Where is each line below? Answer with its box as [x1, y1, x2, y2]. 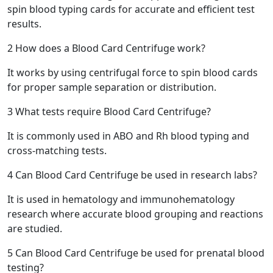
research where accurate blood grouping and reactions [7, 207, 263, 221]
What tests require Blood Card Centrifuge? [13, 105, 211, 119]
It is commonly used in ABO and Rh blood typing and [7, 129, 249, 143]
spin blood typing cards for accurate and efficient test [7, 2, 255, 16]
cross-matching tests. [7, 144, 107, 158]
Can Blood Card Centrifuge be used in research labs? [13, 168, 257, 182]
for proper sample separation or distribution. [7, 80, 216, 94]
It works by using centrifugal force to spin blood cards [7, 66, 258, 80]
